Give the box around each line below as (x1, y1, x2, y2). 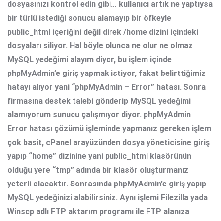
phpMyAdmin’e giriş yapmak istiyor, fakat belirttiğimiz (7, 68, 206, 78)
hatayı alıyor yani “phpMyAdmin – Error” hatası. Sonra (7, 82, 206, 92)
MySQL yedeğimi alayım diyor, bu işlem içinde (7, 54, 172, 64)
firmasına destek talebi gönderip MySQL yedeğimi (7, 96, 191, 106)
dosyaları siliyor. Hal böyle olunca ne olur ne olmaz (7, 40, 193, 50)
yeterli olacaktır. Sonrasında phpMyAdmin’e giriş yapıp (7, 179, 206, 188)
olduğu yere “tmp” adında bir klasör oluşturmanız (7, 165, 188, 175)
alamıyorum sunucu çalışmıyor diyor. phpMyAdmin (7, 110, 193, 119)
